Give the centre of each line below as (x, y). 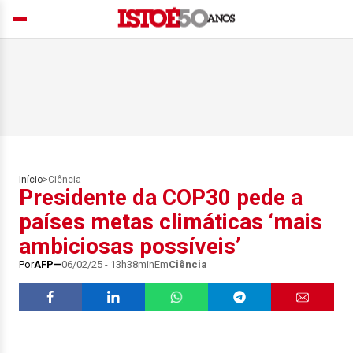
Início (31, 180)
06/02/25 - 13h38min (108, 264)
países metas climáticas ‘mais (171, 222)
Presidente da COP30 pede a (161, 197)
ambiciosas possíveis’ (130, 246)
